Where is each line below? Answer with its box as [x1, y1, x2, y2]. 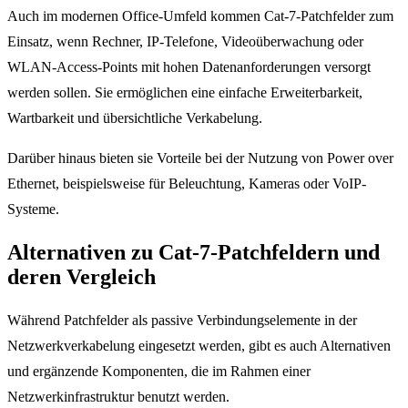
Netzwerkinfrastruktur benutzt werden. [7, 388, 229, 404]
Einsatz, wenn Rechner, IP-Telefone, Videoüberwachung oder [7, 33, 363, 49]
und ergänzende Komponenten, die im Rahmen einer [7, 362, 311, 379]
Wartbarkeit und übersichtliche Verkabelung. [7, 109, 262, 126]
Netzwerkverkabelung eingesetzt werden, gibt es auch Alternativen [7, 337, 391, 353]
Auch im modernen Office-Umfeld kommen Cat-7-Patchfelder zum [7, 7, 393, 24]
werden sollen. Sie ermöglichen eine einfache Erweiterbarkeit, [7, 84, 362, 100]
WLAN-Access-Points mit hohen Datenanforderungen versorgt [7, 58, 371, 75]
